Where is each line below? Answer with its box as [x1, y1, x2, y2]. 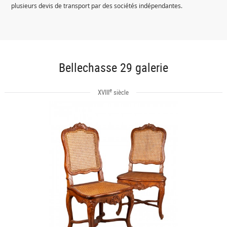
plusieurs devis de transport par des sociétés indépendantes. [11, 2, 183, 11]
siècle [112, 88, 129, 97]
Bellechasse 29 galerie [58, 59, 168, 75]
